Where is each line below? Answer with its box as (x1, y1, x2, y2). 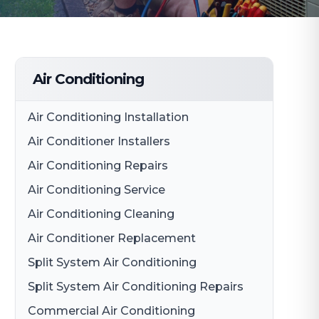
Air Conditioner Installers (28, 135, 171, 148)
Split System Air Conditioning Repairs (28, 280, 244, 293)
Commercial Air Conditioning (28, 304, 196, 318)
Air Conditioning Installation (28, 110, 189, 124)
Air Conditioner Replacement (28, 231, 197, 245)
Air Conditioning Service (28, 183, 166, 197)
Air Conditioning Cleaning (28, 207, 175, 221)
